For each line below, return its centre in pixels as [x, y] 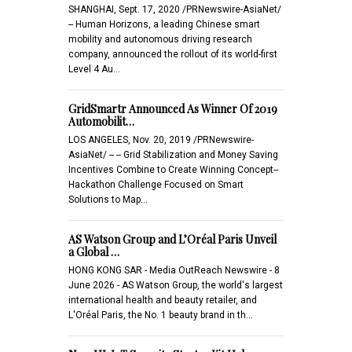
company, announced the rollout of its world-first [173, 54]
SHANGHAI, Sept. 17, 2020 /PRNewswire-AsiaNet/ [175, 9]
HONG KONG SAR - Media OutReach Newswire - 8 [174, 270]
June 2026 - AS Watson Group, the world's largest [176, 285]
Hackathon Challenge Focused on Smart [156, 184]
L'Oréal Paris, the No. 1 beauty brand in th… [161, 315]
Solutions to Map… [108, 199]
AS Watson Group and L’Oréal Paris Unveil [172, 239]
